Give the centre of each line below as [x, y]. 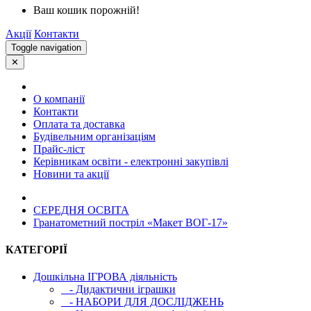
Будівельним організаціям [94, 136]
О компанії [59, 99]
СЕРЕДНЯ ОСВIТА [81, 210]
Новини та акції [71, 174]
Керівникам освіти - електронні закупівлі [131, 161]
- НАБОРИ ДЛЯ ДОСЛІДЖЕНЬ [142, 302]
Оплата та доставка [79, 124]
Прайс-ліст [59, 149]
